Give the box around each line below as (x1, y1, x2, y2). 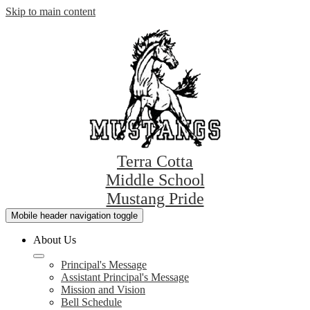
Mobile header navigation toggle (11, 210, 138, 221)
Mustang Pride (106, 190, 204, 208)
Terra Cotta (117, 152, 193, 170)
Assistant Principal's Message (61, 271, 189, 283)
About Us (33, 234, 76, 246)
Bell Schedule (61, 296, 122, 308)
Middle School (105, 171, 205, 189)
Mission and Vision (61, 284, 145, 295)
